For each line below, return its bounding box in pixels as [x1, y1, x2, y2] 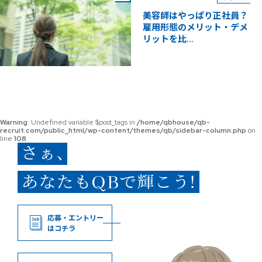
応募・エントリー [47, 213, 104, 223]
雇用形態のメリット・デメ [143, 22, 248, 34]
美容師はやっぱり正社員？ [143, 10, 248, 22]
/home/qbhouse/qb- [137, 118, 210, 127]
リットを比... [143, 33, 194, 46]
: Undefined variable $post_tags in [27, 118, 137, 127]
